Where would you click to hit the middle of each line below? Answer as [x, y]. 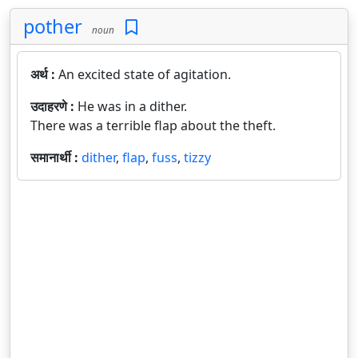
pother [53, 26]
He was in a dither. [132, 106]
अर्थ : [44, 74]
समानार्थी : [56, 157]
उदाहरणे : [54, 106]
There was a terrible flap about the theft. [153, 125]
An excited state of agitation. [145, 74]
